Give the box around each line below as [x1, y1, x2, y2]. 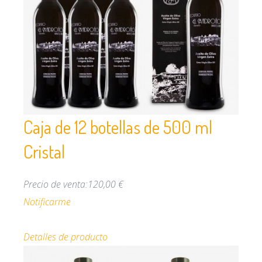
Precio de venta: [23, 178, 88, 191]
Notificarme [23, 195, 71, 209]
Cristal [23, 140, 65, 163]
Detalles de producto [23, 230, 108, 244]
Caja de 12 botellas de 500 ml [23, 116, 212, 139]
